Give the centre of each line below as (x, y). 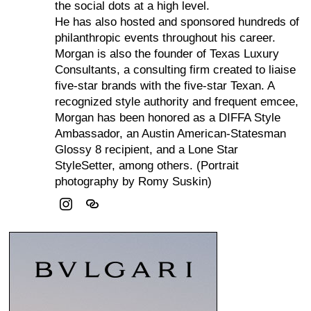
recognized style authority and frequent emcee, (177, 102)
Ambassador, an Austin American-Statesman (171, 134)
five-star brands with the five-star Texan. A (165, 86)
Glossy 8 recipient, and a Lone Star (147, 150)
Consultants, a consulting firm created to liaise (176, 70)
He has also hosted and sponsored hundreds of (177, 22)
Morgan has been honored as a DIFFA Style (168, 118)
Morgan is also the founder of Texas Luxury (167, 54)
